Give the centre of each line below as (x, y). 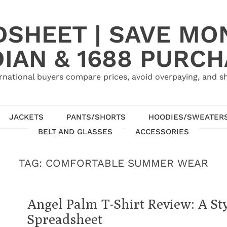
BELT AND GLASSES (75, 131)
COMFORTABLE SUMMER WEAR (127, 163)
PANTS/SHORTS (96, 117)
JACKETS (26, 117)
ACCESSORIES (162, 131)
